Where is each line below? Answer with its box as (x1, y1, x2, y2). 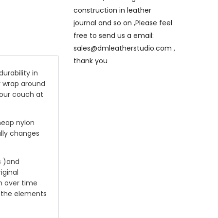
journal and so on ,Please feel (73, 18, 172, 28)
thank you (73, 55, 108, 66)
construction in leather (73, 5, 151, 15)
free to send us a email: (73, 30, 154, 40)
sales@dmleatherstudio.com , (73, 43, 175, 53)
